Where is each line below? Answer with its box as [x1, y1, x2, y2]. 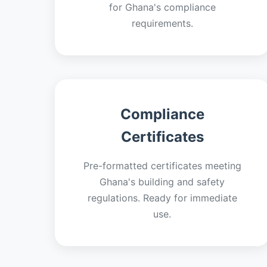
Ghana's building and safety [100, 176, 225, 188]
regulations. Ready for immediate [87, 192, 237, 204]
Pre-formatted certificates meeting [83, 160, 241, 172]
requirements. [131, 17, 193, 29]
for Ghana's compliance [108, 1, 216, 13]
